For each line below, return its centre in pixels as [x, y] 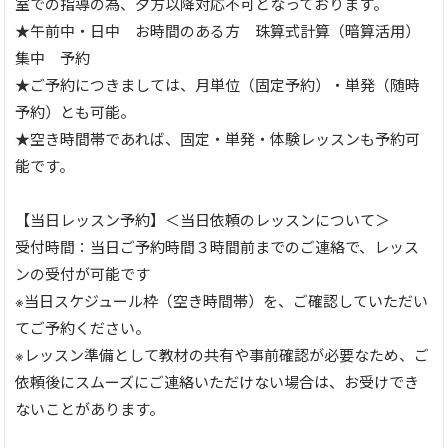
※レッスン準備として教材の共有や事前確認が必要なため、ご [222, 355]
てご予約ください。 [82, 328]
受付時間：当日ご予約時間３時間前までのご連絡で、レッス [217, 247]
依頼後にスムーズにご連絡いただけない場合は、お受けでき [217, 382]
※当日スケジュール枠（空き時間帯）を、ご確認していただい [221, 301]
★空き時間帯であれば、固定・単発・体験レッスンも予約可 [217, 139]
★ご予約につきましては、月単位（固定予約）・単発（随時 [217, 85]
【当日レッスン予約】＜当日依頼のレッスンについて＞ [202, 220]
